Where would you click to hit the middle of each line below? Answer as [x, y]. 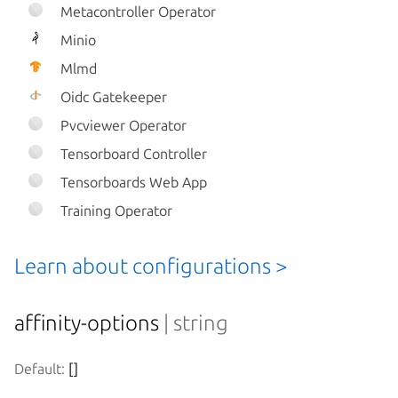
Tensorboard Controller [132, 154]
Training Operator [115, 211]
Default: [40, 369]
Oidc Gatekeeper [112, 97]
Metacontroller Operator [136, 12]
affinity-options [89, 323]
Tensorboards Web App [132, 183]
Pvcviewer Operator [122, 126]
